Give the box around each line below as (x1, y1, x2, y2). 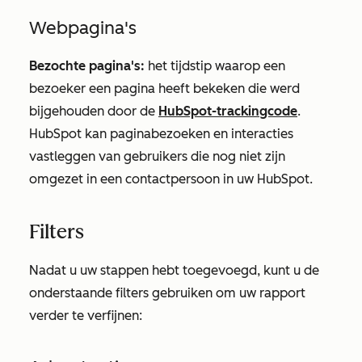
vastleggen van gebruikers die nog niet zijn (29, 149, 285, 164)
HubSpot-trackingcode (158, 103, 297, 119)
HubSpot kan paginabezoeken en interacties (29, 126, 293, 141)
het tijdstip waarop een (145, 58, 285, 74)
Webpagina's (29, 17, 137, 39)
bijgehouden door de (29, 103, 158, 119)
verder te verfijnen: (29, 308, 142, 323)
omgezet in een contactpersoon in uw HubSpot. (29, 171, 313, 187)
